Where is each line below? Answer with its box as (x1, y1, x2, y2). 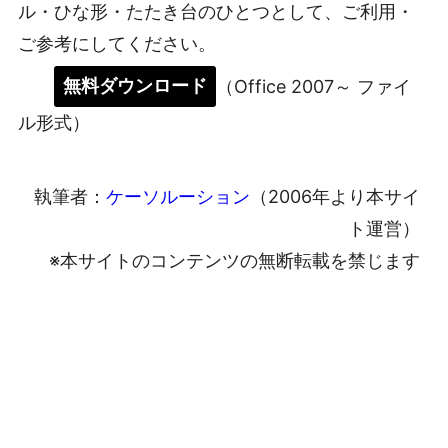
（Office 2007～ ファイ (216, 75, 411, 97)
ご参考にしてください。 (18, 33, 216, 55)
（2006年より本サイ (250, 186, 420, 208)
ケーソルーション (106, 186, 250, 208)
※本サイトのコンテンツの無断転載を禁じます (49, 250, 420, 272)
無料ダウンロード (63, 75, 207, 97)
